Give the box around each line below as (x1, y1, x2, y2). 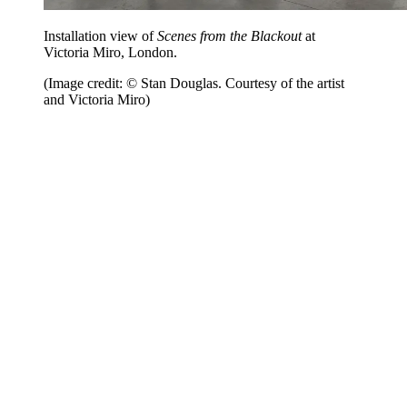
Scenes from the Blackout (157, 28, 302, 45)
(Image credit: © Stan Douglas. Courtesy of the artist (44, 75, 344, 92)
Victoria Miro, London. (44, 45, 181, 61)
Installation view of (44, 28, 157, 45)
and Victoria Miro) (44, 92, 150, 108)
